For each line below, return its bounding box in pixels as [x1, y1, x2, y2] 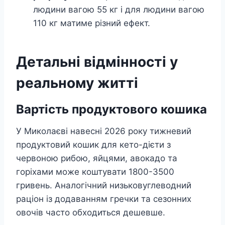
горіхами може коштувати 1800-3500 [16, 167, 174, 177]
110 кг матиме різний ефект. [33, 18, 150, 29]
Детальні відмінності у [16, 53, 178, 71]
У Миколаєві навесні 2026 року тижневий [16, 126, 191, 137]
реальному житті [16, 74, 138, 92]
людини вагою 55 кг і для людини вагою [33, 5, 204, 15]
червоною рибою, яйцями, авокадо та [16, 153, 177, 164]
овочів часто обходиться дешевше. [16, 207, 165, 218]
